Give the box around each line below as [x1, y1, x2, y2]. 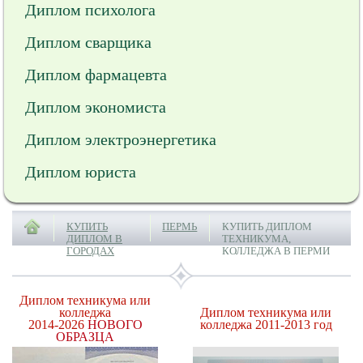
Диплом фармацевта [25, 66, 167, 83]
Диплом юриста [25, 163, 136, 181]
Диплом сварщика [25, 33, 152, 51]
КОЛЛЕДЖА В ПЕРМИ [221, 245, 330, 257]
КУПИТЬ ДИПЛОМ [221, 220, 312, 233]
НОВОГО [87, 318, 143, 331]
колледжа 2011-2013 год [199, 318, 332, 331]
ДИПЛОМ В [66, 233, 122, 245]
